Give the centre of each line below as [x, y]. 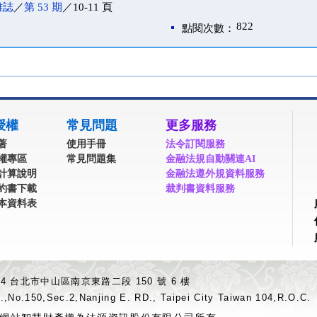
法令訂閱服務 [195, 144]
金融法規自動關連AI [211, 158]
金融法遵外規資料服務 [215, 173]
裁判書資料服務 [200, 188]
